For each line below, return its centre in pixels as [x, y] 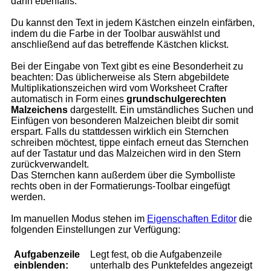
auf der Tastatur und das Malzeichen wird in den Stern [126, 154]
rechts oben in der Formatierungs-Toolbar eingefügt [120, 186]
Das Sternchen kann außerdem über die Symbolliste [123, 175]
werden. [28, 197]
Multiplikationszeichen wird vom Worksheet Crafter [119, 88]
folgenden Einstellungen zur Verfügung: [96, 230]
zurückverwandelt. [50, 165]
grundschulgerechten [176, 99]
